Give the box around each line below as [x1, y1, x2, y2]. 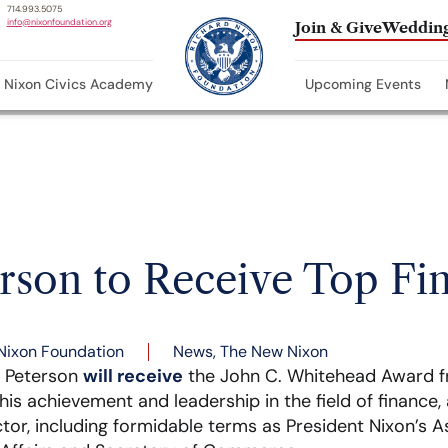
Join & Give [295, 17, 383, 37]
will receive [83, 364, 183, 388]
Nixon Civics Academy [3, 74, 153, 93]
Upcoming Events [305, 74, 422, 93]
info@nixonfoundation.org [6, 16, 112, 29]
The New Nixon [220, 341, 328, 362]
